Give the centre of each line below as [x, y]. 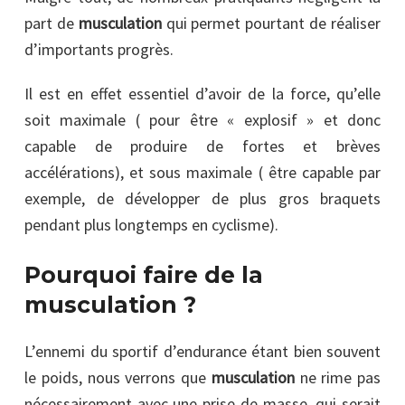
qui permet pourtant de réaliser [271, 23]
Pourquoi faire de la [144, 274]
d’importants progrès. [99, 49]
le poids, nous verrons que [115, 377]
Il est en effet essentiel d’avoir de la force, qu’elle [202, 93]
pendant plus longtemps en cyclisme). [151, 224]
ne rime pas [337, 377]
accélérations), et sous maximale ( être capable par [202, 172]
